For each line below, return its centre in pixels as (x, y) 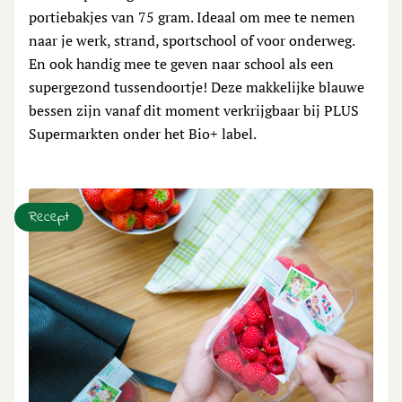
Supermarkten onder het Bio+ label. (143, 134)
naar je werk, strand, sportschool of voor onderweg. (192, 40)
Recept (49, 217)
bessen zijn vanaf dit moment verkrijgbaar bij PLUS (194, 110)
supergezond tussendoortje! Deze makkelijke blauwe (197, 87)
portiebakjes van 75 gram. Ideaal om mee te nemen (192, 17)
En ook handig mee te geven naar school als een (181, 64)
